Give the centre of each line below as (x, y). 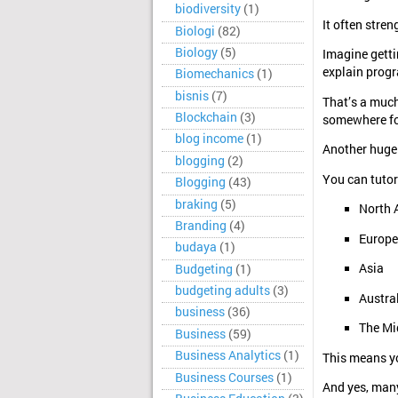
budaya (196, 247)
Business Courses (224, 377)
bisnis (192, 96)
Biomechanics (215, 74)
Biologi (195, 31)
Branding (201, 225)
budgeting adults (223, 291)
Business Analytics (228, 356)
